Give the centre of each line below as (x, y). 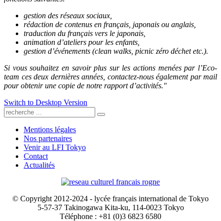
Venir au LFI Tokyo (55, 147)
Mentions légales (50, 129)
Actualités (39, 165)
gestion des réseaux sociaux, (68, 15)
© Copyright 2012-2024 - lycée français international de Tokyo (110, 198)
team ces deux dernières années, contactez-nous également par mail (110, 76)
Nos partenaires (48, 138)
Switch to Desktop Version (46, 102)
